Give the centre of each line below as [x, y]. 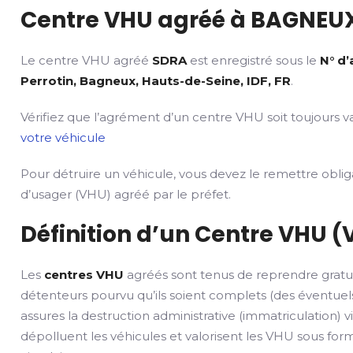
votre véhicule [63, 137]
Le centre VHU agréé [87, 60]
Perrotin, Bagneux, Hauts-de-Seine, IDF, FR [156, 81]
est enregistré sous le [254, 60]
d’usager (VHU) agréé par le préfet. [126, 194]
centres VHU [84, 275]
